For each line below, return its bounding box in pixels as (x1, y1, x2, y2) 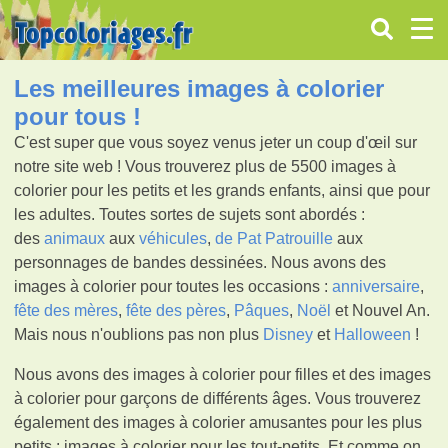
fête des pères (126, 301, 227, 319)
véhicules (139, 229, 208, 247)
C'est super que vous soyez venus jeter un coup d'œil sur (14, 133, 418, 151)
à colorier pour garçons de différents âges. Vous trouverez (14, 389, 422, 407)
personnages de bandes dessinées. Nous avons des (14, 253, 387, 271)
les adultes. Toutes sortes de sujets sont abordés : (14, 205, 366, 223)
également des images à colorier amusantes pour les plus (14, 413, 423, 431)
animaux (44, 229, 106, 247)
